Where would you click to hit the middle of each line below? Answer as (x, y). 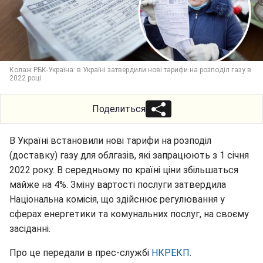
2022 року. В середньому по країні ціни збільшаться (124, 170)
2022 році (25, 78)
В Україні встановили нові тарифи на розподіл (110, 141)
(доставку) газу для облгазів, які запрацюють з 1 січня (129, 155)
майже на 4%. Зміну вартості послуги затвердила (118, 185)
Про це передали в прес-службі (80, 253)
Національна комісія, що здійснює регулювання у (117, 199)
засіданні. (30, 229)
